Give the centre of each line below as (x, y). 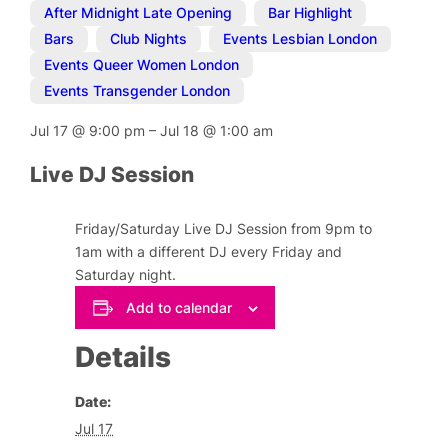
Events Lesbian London (300, 39)
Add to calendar (178, 307)
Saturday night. (126, 275)
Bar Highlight (310, 13)
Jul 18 (182, 130)
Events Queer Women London (142, 65)
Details (123, 356)
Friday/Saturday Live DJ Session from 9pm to (224, 229)
